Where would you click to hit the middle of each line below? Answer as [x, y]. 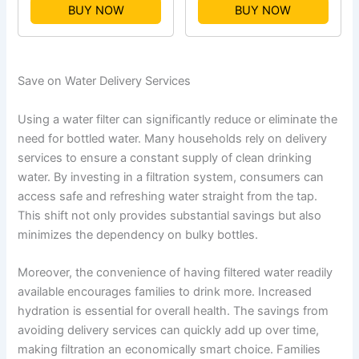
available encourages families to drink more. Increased [165, 292]
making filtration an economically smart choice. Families [169, 350]
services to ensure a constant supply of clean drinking [165, 157]
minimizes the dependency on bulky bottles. [138, 234]
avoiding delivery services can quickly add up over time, [169, 331]
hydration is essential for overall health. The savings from [173, 311]
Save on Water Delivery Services [105, 81]
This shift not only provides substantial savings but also [170, 215]
